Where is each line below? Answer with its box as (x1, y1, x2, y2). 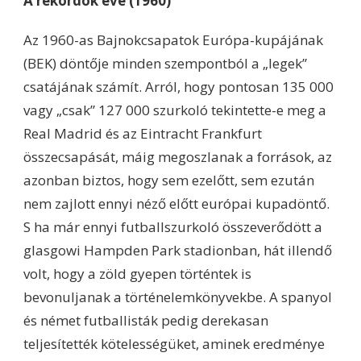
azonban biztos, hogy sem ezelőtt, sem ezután (23, 170, 314, 189)
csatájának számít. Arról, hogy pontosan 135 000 (23, 77, 334, 96)
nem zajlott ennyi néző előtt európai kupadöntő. (23, 193, 330, 213)
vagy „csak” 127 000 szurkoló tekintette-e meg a (23, 100, 326, 119)
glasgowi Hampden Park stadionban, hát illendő (23, 240, 332, 259)
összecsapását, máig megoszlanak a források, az (23, 147, 332, 166)
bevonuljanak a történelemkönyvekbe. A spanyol (23, 287, 332, 306)
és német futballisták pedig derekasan (23, 310, 268, 330)
